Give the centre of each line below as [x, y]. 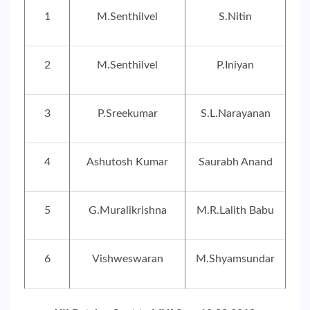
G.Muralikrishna [127, 210]
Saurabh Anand [235, 162]
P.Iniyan [235, 65]
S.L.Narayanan [235, 113]
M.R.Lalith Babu [235, 210]
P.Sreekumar [127, 113]
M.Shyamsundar [235, 259]
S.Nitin [235, 17]
